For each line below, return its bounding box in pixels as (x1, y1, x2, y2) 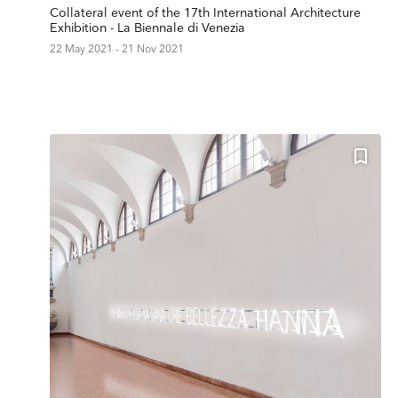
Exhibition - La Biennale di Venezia (50, 20, 245, 36)
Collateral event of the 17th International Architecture (50, 5, 361, 21)
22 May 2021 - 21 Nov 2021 (50, 43, 184, 57)
